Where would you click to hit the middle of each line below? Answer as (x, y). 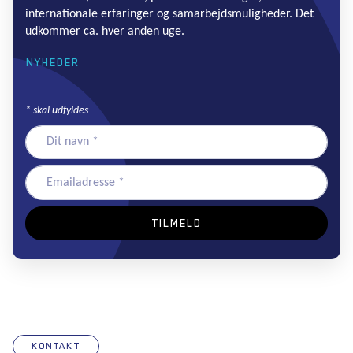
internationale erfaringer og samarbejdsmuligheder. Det (169, 14)
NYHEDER (53, 62)
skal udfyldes (59, 110)
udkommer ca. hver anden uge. (105, 31)
